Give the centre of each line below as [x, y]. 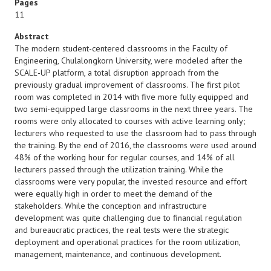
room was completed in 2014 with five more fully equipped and [132, 97]
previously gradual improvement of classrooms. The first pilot [127, 85]
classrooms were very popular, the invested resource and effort [131, 181]
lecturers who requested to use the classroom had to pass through [135, 133]
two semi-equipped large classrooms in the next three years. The [134, 109]
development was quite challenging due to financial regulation [128, 218]
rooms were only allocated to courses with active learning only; [130, 121]
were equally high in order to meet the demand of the [113, 194]
